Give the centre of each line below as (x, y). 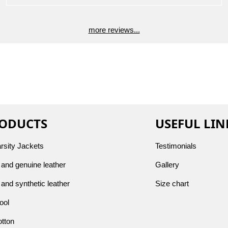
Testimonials (176, 146)
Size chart (172, 184)
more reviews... (114, 30)
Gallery (167, 165)
